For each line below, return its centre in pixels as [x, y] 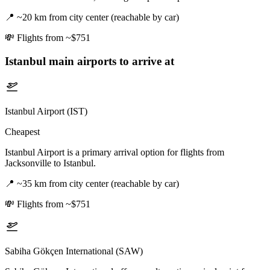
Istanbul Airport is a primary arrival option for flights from [115, 152]
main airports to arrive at [110, 61]
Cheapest [22, 131]
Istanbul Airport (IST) [46, 111]
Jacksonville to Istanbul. [50, 163]
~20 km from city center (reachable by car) [98, 17]
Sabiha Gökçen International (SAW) [74, 251]
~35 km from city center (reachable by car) [98, 183]
